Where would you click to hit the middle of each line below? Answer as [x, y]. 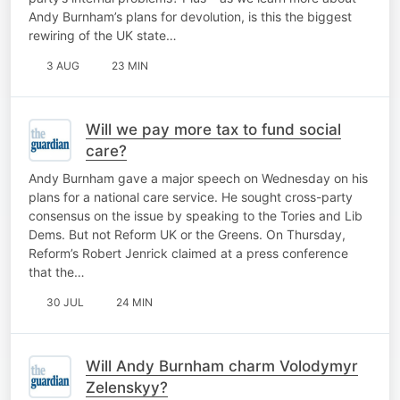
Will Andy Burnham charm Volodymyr [222, 366]
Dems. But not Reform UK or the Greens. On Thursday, [187, 234]
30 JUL [65, 302]
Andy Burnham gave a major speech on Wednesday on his [198, 178]
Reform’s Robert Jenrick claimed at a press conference [188, 253]
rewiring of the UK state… [103, 35]
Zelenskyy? [127, 387]
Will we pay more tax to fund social [213, 129]
